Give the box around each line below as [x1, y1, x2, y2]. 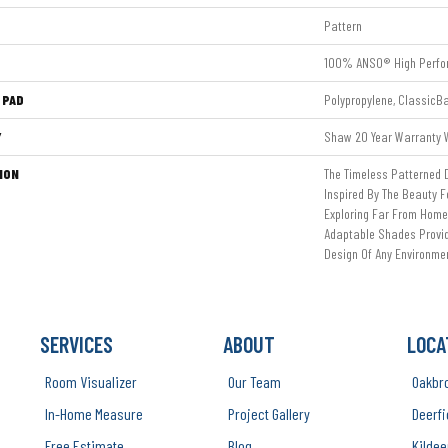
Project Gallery [228, 404, 311, 423]
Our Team [228, 372, 282, 391]
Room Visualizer [45, 372, 138, 391]
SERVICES [40, 331, 114, 357]
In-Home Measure [45, 404, 144, 423]
